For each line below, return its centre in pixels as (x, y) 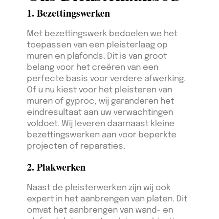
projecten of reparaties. (76, 147)
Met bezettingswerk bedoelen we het (102, 34)
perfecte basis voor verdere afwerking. (106, 79)
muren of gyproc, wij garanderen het (100, 102)
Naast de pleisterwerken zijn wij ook (99, 188)
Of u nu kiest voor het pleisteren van (99, 90)
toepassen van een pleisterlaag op (97, 45)
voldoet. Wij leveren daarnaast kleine (101, 124)
